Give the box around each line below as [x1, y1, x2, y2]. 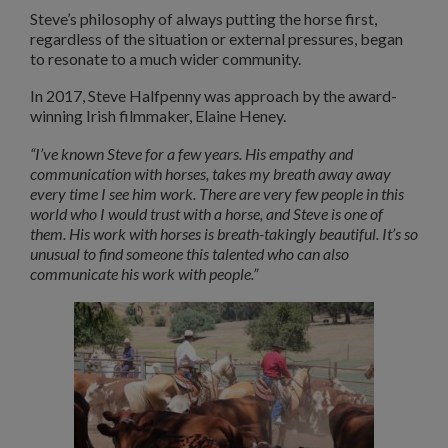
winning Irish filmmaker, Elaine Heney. [30, 106, 286, 126]
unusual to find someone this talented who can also [30, 244, 349, 264]
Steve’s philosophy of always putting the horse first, [30, 8, 377, 28]
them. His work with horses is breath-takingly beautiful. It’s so [30, 224, 418, 244]
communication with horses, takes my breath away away [30, 164, 391, 184]
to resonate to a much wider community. [30, 48, 301, 68]
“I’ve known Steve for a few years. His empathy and [30, 144, 353, 164]
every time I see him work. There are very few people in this [30, 184, 404, 204]
